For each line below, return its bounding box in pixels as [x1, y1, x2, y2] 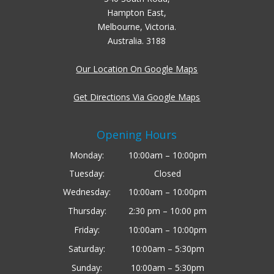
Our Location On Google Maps [76, 62, 198, 75]
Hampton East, [107, 6, 167, 18]
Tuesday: [69, 168, 105, 180]
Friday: [74, 224, 100, 236]
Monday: [70, 149, 105, 161]
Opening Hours [97, 127, 177, 143]
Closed [154, 168, 181, 180]
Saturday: [68, 243, 106, 255]
